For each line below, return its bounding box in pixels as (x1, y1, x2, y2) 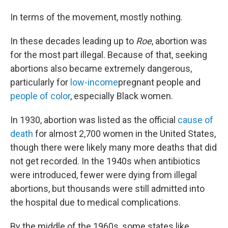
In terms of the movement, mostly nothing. (10, 12, 183, 22)
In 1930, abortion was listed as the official (10, 115, 178, 125)
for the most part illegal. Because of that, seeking (10, 49, 207, 60)
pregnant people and (118, 77, 201, 88)
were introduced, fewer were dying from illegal (10, 169, 197, 180)
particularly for (10, 77, 70, 88)
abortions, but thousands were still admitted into (10, 183, 205, 194)
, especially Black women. (70, 91, 173, 101)
